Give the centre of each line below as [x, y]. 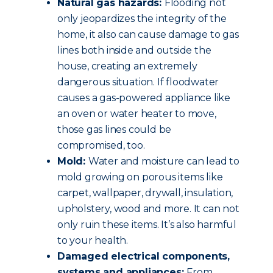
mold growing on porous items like [140, 177]
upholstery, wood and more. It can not [148, 209]
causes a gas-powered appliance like [144, 98]
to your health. [93, 240]
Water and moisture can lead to [164, 161]
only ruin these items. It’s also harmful [147, 225]
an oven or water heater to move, [137, 114]
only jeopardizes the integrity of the [142, 19]
